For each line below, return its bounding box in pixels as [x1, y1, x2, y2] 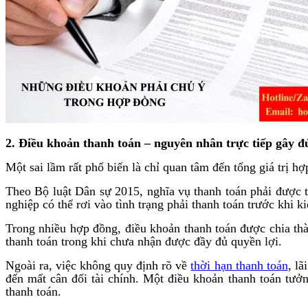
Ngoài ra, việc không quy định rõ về [5, 258, 191, 272]
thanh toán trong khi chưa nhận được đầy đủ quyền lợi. [5, 234, 282, 248]
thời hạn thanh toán [190, 258, 288, 272]
